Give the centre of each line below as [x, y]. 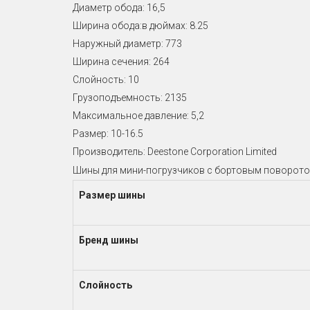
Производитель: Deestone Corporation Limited [174, 151]
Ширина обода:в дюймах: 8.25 [140, 25]
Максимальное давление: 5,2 [138, 115]
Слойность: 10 [106, 79]
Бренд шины [108, 240]
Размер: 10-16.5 [108, 133]
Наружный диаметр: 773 [127, 43]
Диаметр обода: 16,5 [119, 7]
